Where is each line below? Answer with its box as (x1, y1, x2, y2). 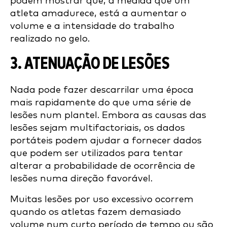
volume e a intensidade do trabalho (10, 21, 174, 31)
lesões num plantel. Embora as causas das (10, 110, 206, 121)
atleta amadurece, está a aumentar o (10, 9, 186, 19)
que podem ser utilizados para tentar (10, 148, 183, 159)
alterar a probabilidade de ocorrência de (10, 161, 195, 171)
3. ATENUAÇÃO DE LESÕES (10, 56, 170, 73)
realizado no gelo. (10, 34, 90, 44)
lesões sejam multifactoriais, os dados (10, 123, 185, 133)
